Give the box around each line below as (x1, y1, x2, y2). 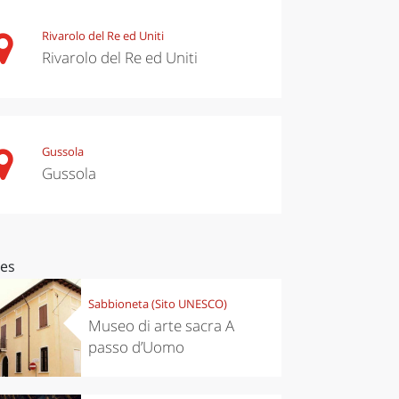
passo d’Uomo (87, 337, 184, 358)
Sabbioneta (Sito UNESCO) (87, 296, 227, 313)
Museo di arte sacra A (87, 315, 234, 337)
